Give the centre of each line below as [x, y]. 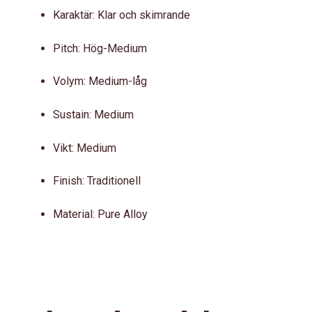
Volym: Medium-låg [100, 81]
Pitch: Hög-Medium [100, 48]
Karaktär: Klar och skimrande [122, 15]
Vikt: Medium [85, 148]
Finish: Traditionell [97, 181]
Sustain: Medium [93, 114]
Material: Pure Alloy [100, 214]
